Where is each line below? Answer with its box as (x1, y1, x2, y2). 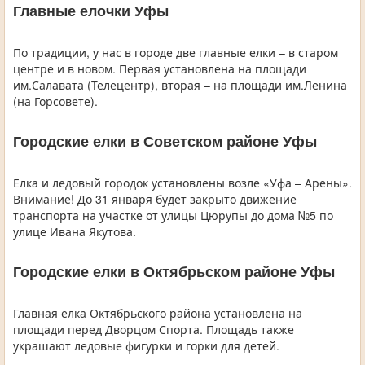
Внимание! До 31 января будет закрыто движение (13, 191, 297, 208)
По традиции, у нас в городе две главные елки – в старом (13, 44, 338, 61)
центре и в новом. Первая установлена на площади (13, 60, 306, 77)
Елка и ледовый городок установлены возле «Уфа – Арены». (13, 174, 352, 191)
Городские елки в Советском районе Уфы (13, 134, 317, 151)
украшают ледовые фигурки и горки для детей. (13, 337, 279, 354)
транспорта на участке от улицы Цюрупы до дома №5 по (13, 207, 333, 224)
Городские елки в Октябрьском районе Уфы (13, 264, 335, 281)
